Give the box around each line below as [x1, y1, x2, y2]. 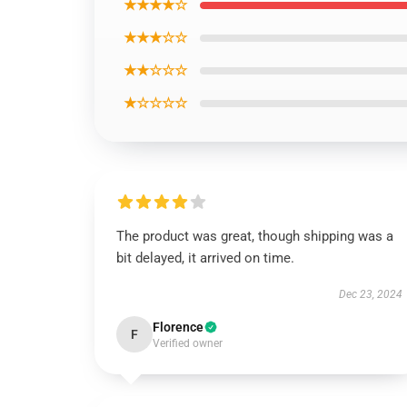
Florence [153, 320, 203, 334]
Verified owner [153, 337, 223, 350]
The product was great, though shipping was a [116, 228, 393, 244]
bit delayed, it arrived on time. [116, 250, 294, 266]
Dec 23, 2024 [338, 288, 402, 301]
